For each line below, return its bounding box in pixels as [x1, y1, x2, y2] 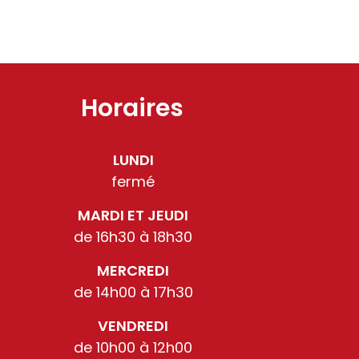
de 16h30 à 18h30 [74, 226, 192, 247]
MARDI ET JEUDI [78, 204, 188, 225]
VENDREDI [98, 315, 168, 336]
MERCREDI [97, 260, 169, 280]
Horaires [81, 91, 184, 125]
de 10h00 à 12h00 [74, 337, 192, 357]
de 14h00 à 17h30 [73, 281, 193, 302]
